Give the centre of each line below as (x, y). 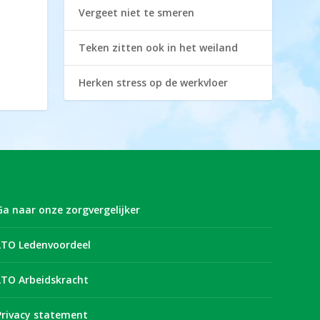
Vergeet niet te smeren (137, 12)
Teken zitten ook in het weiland (159, 47)
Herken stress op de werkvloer (154, 82)
